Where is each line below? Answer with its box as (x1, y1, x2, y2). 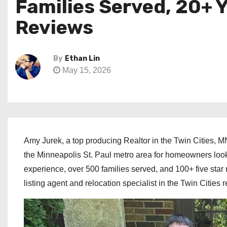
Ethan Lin (65, 54, 100, 63)
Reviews (15, 16, 93, 39)
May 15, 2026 (60, 66, 111, 74)
